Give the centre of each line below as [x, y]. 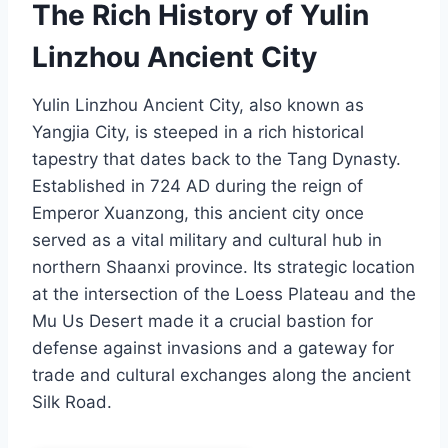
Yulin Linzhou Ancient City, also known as [198, 105]
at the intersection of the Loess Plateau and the [224, 294]
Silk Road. [72, 402]
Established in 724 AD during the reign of [197, 186]
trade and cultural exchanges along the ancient [221, 375]
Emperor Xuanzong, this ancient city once [198, 213]
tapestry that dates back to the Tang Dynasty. [216, 159]
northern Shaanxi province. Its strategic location [223, 267]
